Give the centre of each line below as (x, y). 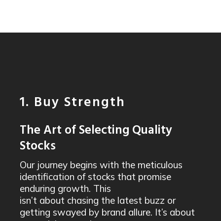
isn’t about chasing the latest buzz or (98, 200)
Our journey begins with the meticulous (101, 165)
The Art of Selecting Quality (96, 131)
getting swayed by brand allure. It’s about (107, 212)
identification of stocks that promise (95, 177)
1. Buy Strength (73, 103)
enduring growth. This (65, 188)
